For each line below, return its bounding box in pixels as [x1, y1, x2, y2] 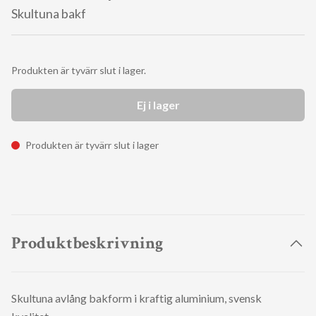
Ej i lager [136, 98, 180, 112]
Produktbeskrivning [11, 232, 163, 255]
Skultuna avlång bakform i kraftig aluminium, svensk [11, 291, 262, 305]
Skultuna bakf [11, 6, 86, 21]
